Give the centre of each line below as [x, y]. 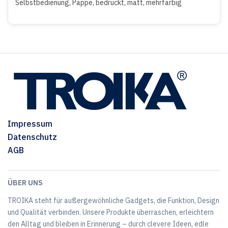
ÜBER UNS [25, 183]
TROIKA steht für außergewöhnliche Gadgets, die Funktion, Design [113, 201]
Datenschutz [32, 137]
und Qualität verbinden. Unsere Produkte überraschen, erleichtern [111, 212]
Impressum [30, 124]
